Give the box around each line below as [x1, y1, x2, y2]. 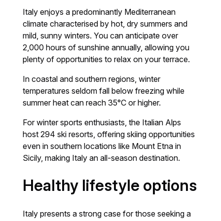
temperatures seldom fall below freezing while [23, 85, 185, 96]
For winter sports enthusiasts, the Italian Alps [23, 117, 182, 127]
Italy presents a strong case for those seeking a [23, 208, 191, 219]
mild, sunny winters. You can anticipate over [23, 30, 179, 40]
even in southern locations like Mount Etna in [23, 141, 182, 151]
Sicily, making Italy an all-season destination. [23, 152, 181, 163]
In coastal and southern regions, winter [23, 74, 161, 84]
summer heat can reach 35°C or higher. [23, 97, 161, 108]
